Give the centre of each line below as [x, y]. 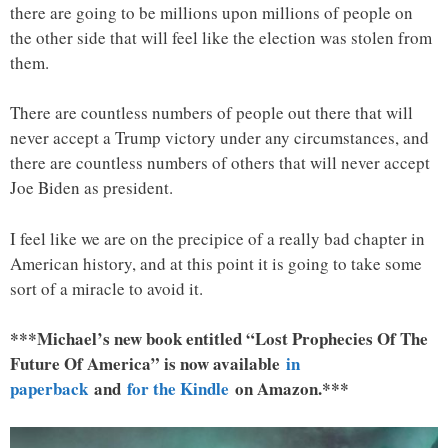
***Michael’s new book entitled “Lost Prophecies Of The [219, 339]
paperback [49, 389]
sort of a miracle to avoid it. [106, 288]
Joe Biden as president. [91, 188]
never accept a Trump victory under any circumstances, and [219, 138]
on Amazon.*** [289, 389]
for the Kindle [178, 389]
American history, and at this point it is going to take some [216, 263]
